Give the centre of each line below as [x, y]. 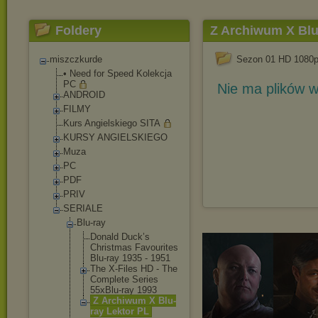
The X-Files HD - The [134, 269]
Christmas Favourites [134, 247]
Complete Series [124, 279]
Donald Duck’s [120, 237]
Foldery [78, 31]
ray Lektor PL [120, 311]
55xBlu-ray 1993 [124, 290]
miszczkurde [76, 59]
